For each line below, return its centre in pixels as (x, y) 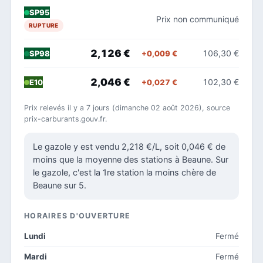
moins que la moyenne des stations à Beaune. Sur (131, 159)
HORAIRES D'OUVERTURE (77, 215)
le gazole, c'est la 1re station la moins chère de (124, 172)
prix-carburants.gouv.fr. (65, 119)
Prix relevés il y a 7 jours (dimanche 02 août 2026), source (127, 107)
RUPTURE (44, 26)
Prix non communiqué (198, 19)
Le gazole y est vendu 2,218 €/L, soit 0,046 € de (129, 146)
